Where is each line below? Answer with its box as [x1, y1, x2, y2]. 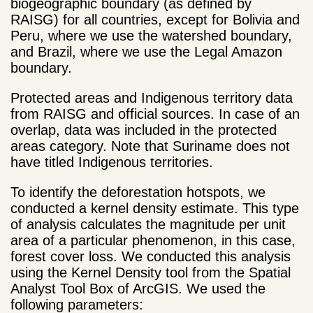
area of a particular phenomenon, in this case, [10, 232, 296, 248]
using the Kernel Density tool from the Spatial [10, 264, 291, 280]
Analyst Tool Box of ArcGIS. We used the [10, 280, 265, 296]
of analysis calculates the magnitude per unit [10, 216, 286, 232]
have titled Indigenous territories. [10, 154, 213, 170]
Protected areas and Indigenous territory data [10, 89, 293, 105]
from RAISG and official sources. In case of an [10, 105, 300, 122]
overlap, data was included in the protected [10, 122, 277, 138]
